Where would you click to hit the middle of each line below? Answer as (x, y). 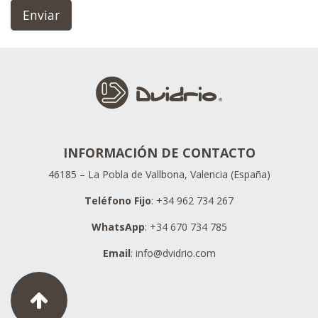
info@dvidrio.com (175, 253)
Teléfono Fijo (118, 201)
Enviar (41, 15)
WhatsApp (118, 227)
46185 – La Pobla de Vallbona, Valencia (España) (159, 175)
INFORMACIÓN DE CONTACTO (159, 153)
